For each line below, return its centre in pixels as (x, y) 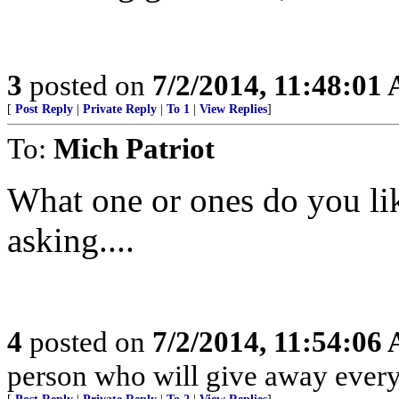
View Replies (233, 109)
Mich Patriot (134, 148)
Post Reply (44, 109)
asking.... (71, 240)
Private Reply (120, 109)
